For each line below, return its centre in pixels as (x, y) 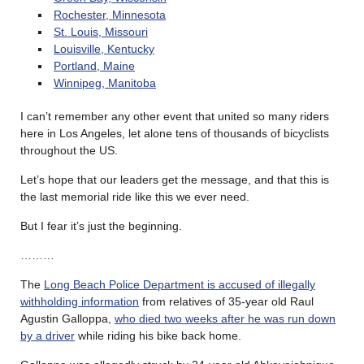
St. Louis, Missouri (100, 31)
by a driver (48, 335)
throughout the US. (69, 150)
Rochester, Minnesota (109, 14)
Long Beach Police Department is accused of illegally (180, 284)
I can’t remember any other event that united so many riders (175, 116)
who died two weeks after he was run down (225, 318)
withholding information (80, 301)
